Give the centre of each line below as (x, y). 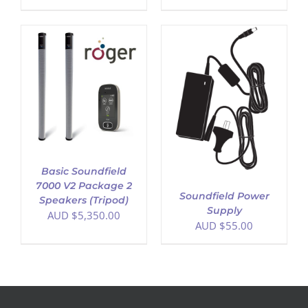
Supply (224, 211)
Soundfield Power (224, 196)
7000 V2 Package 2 (84, 186)
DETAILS (99, 111)
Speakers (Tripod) (84, 200)
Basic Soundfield (84, 172)
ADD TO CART (89, 96)
